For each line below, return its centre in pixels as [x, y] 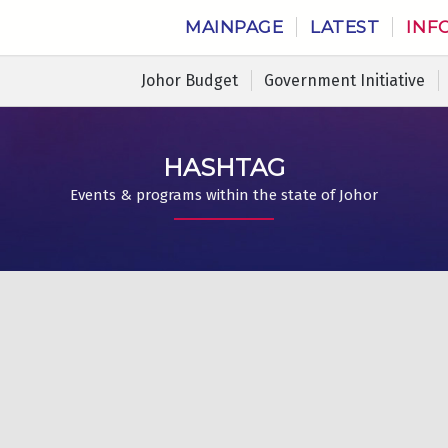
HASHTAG [223, 167]
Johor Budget [189, 80]
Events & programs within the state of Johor [223, 194]
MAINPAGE [234, 27]
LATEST [345, 27]
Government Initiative [344, 80]
